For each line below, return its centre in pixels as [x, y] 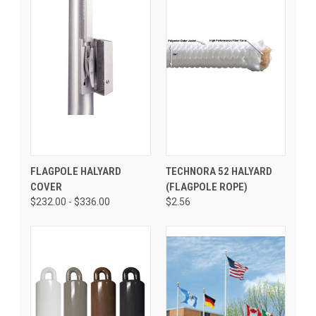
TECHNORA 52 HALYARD [219, 171]
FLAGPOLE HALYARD [76, 171]
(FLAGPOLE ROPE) [206, 187]
